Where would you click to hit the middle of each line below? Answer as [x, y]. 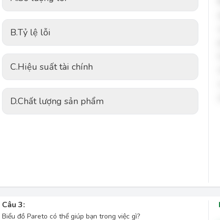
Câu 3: [14, 205]
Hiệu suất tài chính [55, 67]
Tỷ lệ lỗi [34, 32]
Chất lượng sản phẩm [61, 101]
